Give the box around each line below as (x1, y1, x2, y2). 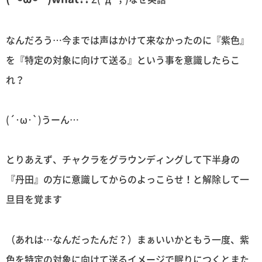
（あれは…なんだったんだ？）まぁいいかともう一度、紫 (6, 232, 249, 246)
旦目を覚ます (6, 192, 62, 206)
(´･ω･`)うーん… (6, 112, 79, 127)
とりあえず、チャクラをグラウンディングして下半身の (6, 152, 240, 167)
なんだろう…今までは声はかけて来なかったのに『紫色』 (6, 32, 249, 47)
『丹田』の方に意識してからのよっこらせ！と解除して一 (6, 172, 249, 187)
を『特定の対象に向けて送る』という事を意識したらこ (6, 52, 240, 67)
